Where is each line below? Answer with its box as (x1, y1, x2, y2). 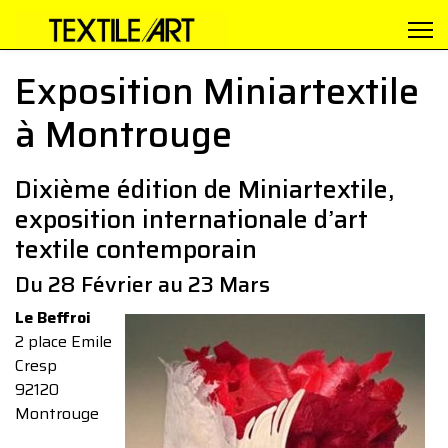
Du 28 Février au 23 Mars (15, 267, 270, 302)
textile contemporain (15, 229, 257, 269)
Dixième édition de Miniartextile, (15, 169, 394, 209)
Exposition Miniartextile (15, 63, 419, 120)
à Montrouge (15, 106, 232, 163)
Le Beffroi (15, 305, 91, 330)
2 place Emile (15, 329, 112, 354)
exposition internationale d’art (15, 199, 368, 239)
